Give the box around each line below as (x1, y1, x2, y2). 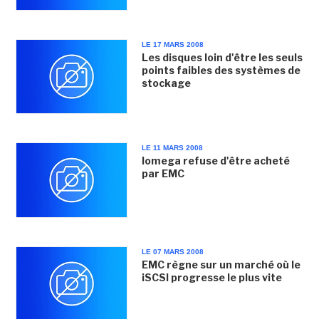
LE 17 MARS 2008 (141, 41, 204, 48)
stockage (141, 77, 191, 89)
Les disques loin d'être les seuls (141, 51, 303, 63)
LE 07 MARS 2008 (141, 247, 204, 256)
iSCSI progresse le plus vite (141, 271, 282, 283)
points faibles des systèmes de (141, 64, 300, 76)
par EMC (141, 167, 184, 180)
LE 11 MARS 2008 (141, 144, 203, 152)
